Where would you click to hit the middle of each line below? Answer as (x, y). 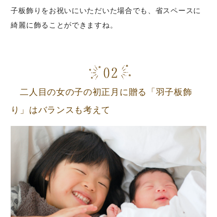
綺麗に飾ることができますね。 (64, 25)
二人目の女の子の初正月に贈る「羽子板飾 (101, 92)
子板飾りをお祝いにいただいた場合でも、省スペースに (106, 11)
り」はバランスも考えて (61, 110)
